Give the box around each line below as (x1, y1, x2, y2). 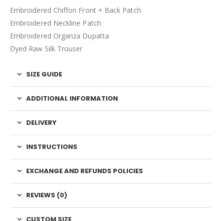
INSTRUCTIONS (26, 142, 77, 151)
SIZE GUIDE (26, 69, 62, 79)
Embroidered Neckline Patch (10, 18, 101, 28)
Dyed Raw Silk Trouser (10, 43, 83, 53)
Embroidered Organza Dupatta (10, 31, 109, 40)
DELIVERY (26, 117, 57, 127)
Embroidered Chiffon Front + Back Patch (10, 5, 141, 15)
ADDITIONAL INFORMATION (26, 93, 118, 103)
